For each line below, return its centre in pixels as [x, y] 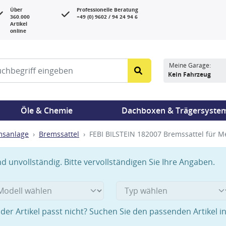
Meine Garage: [190, 65]
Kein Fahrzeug [190, 74]
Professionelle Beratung [108, 10]
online [18, 31]
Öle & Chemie [46, 110]
